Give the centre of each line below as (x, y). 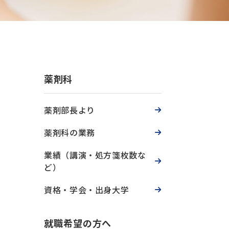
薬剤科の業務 (70, 132)
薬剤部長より (70, 110)
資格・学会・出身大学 (87, 190)
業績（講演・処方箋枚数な (95, 155)
